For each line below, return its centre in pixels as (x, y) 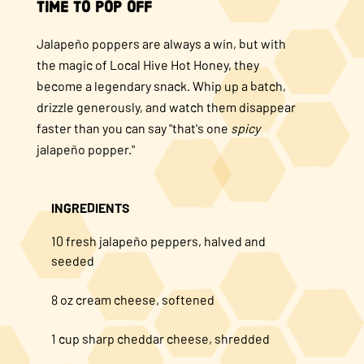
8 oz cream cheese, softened (132, 300)
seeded (72, 261)
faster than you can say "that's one (133, 128)
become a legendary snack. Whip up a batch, (161, 86)
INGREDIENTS (90, 208)
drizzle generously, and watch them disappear (166, 107)
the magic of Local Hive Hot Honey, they (147, 65)
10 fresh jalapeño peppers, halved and (158, 241)
